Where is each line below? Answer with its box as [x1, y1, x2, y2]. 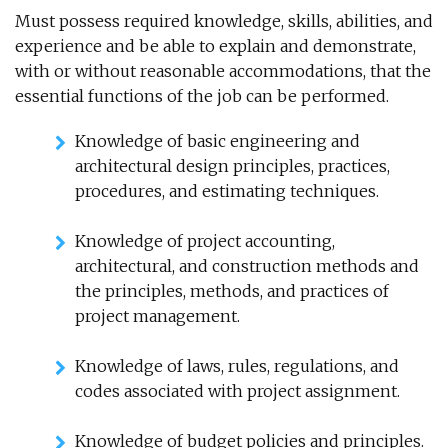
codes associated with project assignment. [75, 381, 400, 401]
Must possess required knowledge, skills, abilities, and [15, 11, 433, 31]
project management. [75, 306, 240, 326]
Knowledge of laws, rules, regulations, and [75, 356, 399, 376]
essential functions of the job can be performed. [15, 86, 389, 106]
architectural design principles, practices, [75, 156, 390, 176]
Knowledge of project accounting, [75, 231, 335, 251]
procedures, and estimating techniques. [75, 181, 379, 201]
